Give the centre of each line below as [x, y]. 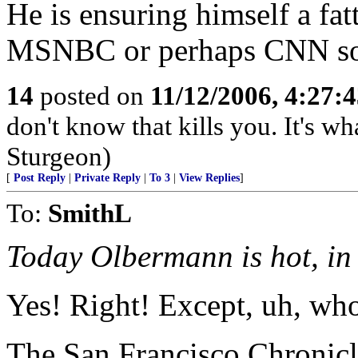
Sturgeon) [59, 156]
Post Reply [40, 178]
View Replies [209, 178]
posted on [92, 95]
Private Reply [107, 178]
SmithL [90, 213]
